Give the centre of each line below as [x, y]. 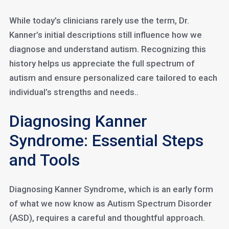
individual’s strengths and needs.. [74, 92]
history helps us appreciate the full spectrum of [102, 63]
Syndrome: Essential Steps [106, 141]
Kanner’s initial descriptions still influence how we [105, 35]
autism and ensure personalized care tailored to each [113, 78]
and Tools [44, 160]
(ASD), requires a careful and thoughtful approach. [107, 218]
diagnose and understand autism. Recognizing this [107, 49]
